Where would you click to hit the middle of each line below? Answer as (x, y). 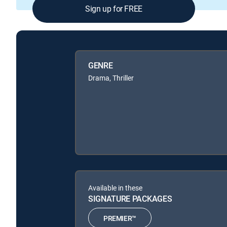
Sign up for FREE (114, 8)
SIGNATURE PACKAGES (130, 199)
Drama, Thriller (111, 78)
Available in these (115, 188)
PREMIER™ (120, 218)
